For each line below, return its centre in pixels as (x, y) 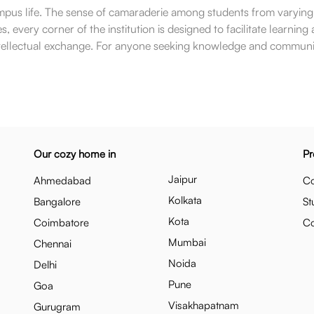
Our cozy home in (75, 154)
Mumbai (187, 242)
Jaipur (183, 179)
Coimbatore (61, 223)
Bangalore (57, 202)
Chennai (53, 244)
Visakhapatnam (204, 305)
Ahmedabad (62, 180)
